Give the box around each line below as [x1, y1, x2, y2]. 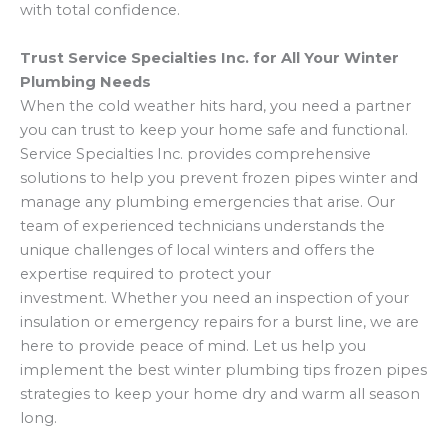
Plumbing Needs [20, 72, 151, 91]
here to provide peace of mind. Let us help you [20, 336, 366, 355]
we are [370, 312, 419, 331]
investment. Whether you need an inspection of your [20, 288, 409, 307]
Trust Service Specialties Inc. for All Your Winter [20, 48, 399, 67]
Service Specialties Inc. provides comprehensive [20, 144, 371, 163]
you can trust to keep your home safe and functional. [20, 120, 408, 139]
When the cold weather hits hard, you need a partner [20, 96, 411, 115]
